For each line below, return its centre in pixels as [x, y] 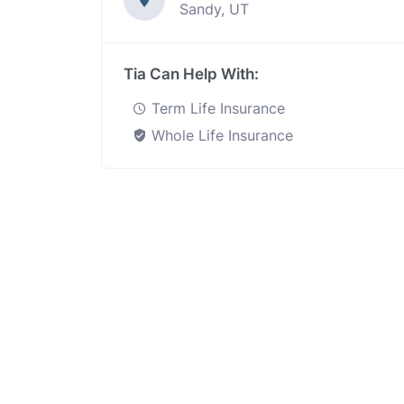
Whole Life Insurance [220, 135]
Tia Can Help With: [191, 74]
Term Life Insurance [216, 108]
